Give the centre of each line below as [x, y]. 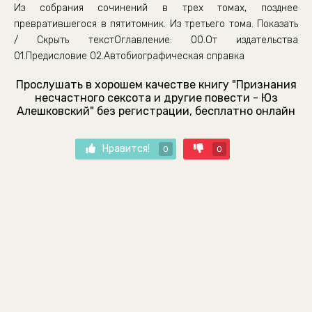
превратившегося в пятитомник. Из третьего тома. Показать [156, 24]
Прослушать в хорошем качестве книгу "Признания [156, 85]
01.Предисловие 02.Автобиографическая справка [129, 56]
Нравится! [127, 149]
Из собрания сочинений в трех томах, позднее [156, 8]
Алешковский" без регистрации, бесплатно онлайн [156, 111]
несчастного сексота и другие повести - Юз [156, 98]
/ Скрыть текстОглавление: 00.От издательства [156, 40]
